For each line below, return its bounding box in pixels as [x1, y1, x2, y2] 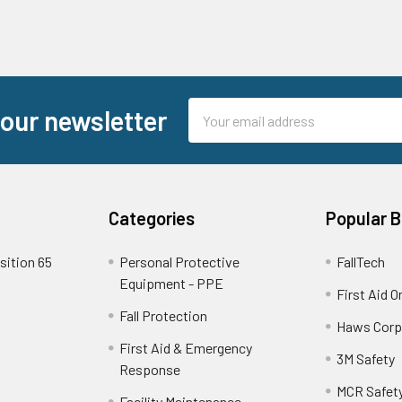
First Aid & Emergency [119, 339, 253, 357]
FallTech [336, 253, 385, 271]
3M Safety [336, 350, 395, 368]
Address [188, 121, 238, 139]
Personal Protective [119, 253, 240, 271]
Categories [109, 207, 196, 230]
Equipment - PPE [119, 275, 224, 293]
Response [119, 361, 181, 379]
